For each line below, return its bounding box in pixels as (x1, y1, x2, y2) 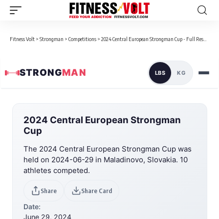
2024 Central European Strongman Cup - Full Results (101, 36, 203, 42)
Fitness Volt (10, 36, 35, 42)
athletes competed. (23, 165, 90, 175)
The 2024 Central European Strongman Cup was (23, 144, 192, 153)
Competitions (68, 36, 96, 42)
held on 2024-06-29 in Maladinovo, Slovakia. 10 (23, 154, 188, 164)
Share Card (81, 186, 112, 195)
